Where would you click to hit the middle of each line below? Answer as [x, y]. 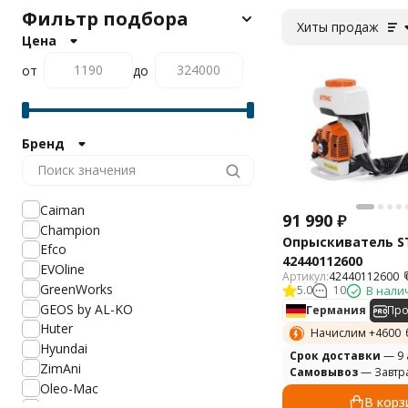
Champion [70, 229]
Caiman [62, 209]
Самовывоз [324, 372]
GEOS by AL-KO [87, 309]
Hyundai [64, 348]
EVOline [62, 269]
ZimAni [61, 368]
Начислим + [343, 333]
